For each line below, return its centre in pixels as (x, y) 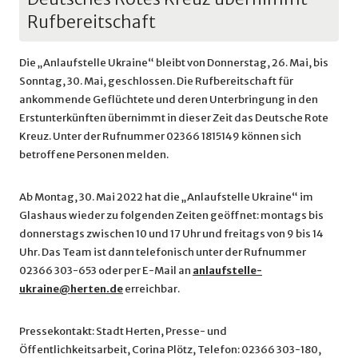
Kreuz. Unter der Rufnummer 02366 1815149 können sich (160, 136)
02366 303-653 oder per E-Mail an (106, 270)
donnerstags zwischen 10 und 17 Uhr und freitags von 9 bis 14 (171, 234)
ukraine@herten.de (71, 289)
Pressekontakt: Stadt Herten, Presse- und (123, 331)
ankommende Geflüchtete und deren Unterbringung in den (169, 99)
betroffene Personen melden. (94, 155)
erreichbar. (151, 289)
